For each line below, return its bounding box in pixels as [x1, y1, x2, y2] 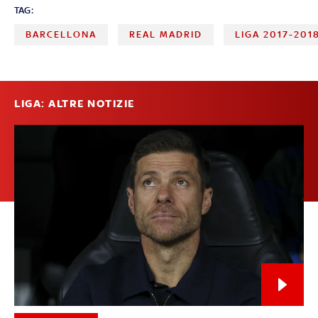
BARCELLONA [26, 28, 97, 40]
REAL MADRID [129, 28, 203, 40]
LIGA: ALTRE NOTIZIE [14, 97, 135, 110]
